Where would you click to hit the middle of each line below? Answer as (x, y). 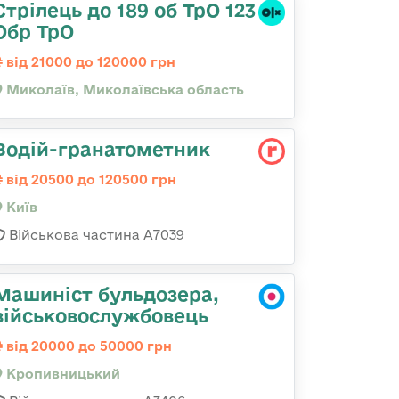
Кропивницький (61, 374)
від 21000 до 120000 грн (89, 62)
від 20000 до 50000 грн (87, 346)
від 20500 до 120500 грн (90, 179)
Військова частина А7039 (95, 235)
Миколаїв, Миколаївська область (123, 90)
